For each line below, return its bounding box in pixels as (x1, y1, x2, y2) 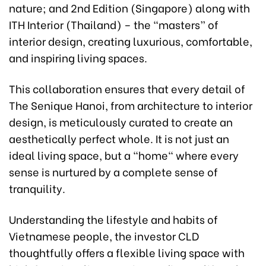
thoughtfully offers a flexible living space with (9, 243, 245, 260)
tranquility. (9, 179, 65, 196)
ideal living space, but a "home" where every (9, 146, 239, 163)
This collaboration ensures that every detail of (9, 80, 245, 96)
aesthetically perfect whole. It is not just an (9, 129, 229, 146)
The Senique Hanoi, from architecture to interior (9, 96, 252, 113)
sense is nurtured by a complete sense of (9, 163, 218, 179)
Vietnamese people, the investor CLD (9, 227, 199, 243)
